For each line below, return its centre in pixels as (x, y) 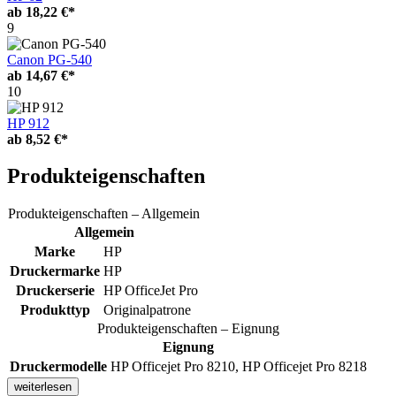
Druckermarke (55, 271)
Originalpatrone (147, 310)
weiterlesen (43, 387)
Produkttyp (55, 310)
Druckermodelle (58, 367)
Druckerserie (55, 291)
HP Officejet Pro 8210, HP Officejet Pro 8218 (239, 367)
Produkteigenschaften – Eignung (188, 329)
